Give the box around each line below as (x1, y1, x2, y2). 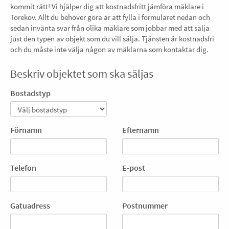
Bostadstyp (10, 88, 51, 98)
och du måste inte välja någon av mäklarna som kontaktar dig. (10, 44, 209, 54)
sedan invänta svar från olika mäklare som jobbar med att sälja (10, 23, 210, 33)
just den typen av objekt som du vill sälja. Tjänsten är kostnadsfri (10, 34, 214, 43)
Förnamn (10, 125, 42, 135)
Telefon (10, 163, 36, 173)
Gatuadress (10, 200, 50, 211)
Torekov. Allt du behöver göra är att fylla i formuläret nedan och (10, 12, 210, 22)
